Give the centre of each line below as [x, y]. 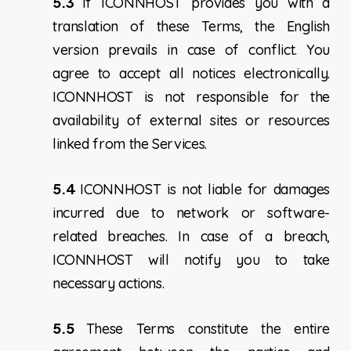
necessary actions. [108, 284]
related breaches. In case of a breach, [191, 237]
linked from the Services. [129, 144]
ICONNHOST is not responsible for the [191, 97]
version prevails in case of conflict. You [191, 50]
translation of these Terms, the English [191, 27]
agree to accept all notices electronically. [191, 74]
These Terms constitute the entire [208, 329]
